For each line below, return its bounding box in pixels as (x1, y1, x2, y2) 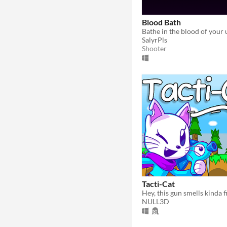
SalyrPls (142, 35, 167, 44)
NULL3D (142, 197, 169, 206)
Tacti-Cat (142, 178, 175, 188)
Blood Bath (142, 17, 181, 27)
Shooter (142, 44, 167, 53)
